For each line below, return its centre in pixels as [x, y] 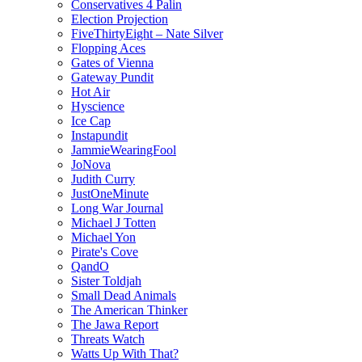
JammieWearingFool [124, 149]
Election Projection [120, 19]
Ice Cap [91, 120]
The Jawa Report [115, 324]
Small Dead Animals [124, 295]
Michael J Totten [114, 222]
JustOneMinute [110, 193]
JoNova [91, 164]
